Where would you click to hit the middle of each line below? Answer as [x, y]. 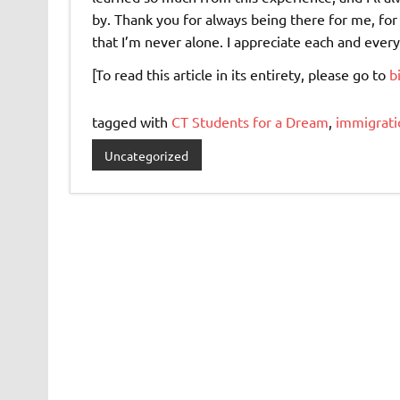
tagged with [131, 121]
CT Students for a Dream [250, 121]
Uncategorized [147, 155]
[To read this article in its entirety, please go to [240, 74]
